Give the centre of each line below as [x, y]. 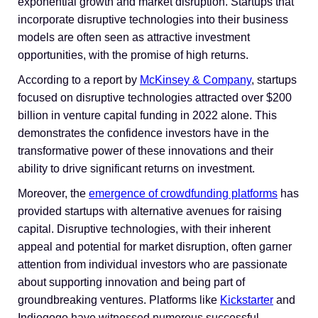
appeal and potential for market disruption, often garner [155, 246]
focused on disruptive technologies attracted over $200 [155, 97]
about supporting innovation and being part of [131, 282]
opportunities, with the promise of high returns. [133, 55]
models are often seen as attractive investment [134, 37]
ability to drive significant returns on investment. [136, 168]
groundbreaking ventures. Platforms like [119, 300]
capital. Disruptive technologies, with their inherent [144, 229]
